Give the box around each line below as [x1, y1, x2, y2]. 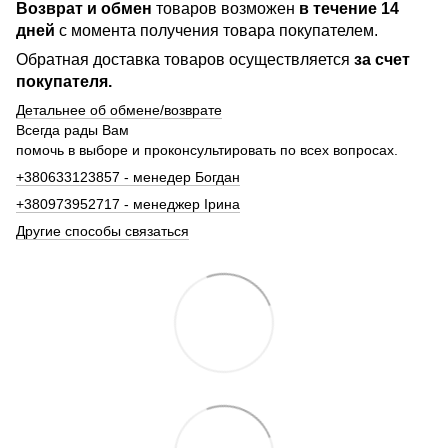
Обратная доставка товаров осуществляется [16, 50, 354, 68]
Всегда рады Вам [16, 121, 129, 138]
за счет [354, 50, 410, 68]
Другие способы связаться [16, 222, 189, 239]
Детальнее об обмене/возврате [16, 101, 222, 118]
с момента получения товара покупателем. [55, 21, 378, 39]
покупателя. [16, 72, 112, 90]
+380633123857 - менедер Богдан [16, 168, 240, 185]
